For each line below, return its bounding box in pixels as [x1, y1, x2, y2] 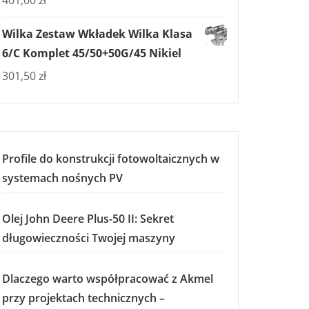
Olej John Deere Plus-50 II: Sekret [2, 211, 174, 226]
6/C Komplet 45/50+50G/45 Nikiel [2, 46, 181, 61]
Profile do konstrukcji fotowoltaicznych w [2, 151, 219, 166]
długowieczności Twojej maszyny [2, 230, 175, 246]
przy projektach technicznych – [2, 290, 165, 306]
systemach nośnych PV [2, 170, 123, 186]
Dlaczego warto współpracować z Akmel [2, 271, 213, 286]
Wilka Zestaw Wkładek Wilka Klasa [2, 26, 192, 41]
